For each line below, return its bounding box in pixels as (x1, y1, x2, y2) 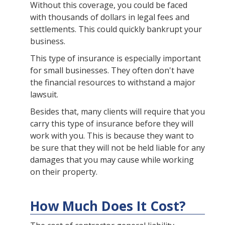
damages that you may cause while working (30, 154, 194, 166)
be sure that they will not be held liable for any (30, 142, 205, 154)
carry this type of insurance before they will (30, 118, 193, 130)
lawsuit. (30, 89, 58, 100)
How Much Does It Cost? (30, 197, 186, 215)
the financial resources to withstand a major (30, 77, 195, 88)
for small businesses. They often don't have (30, 65, 194, 76)
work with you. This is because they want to (30, 130, 194, 142)
